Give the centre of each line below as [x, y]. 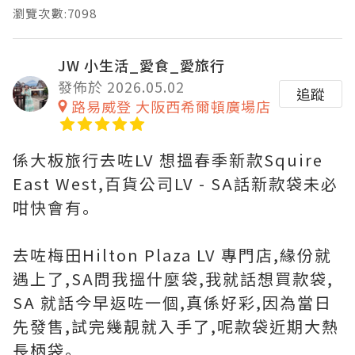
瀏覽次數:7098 [55, 13]
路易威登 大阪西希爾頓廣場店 [171, 107]
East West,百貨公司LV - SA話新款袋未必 [176, 184]
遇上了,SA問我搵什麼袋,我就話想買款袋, [173, 279]
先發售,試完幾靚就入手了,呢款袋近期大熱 [176, 326]
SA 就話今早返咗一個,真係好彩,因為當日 [172, 303]
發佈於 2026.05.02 [121, 87]
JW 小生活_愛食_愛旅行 [141, 65]
